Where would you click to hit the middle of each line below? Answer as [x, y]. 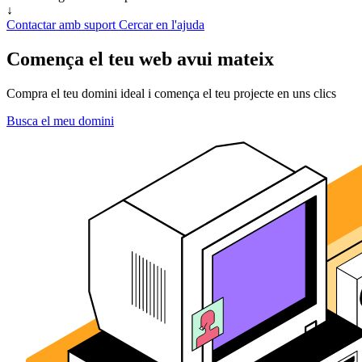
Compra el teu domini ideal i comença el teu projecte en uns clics [171, 93]
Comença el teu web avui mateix [140, 59]
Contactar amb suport [63, 24]
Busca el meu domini [60, 120]
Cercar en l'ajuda [162, 24]
